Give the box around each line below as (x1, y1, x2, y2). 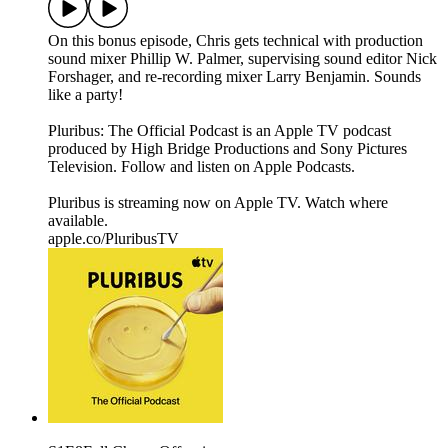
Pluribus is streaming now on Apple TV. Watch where (48, 194, 388, 212)
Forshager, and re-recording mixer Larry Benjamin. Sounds (48, 68, 421, 86)
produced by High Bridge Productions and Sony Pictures (48, 140, 407, 158)
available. (48, 212, 108, 230)
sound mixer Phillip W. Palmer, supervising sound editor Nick (48, 50, 437, 68)
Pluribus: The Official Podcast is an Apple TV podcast (48, 122, 391, 140)
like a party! (48, 86, 123, 104)
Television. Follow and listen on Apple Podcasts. (48, 158, 355, 176)
